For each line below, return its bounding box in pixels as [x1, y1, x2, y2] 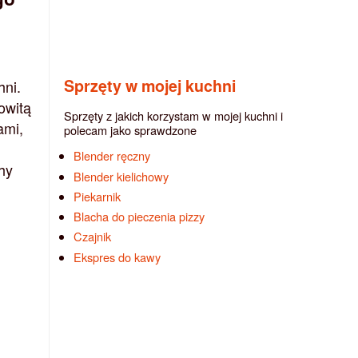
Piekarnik [74, 187, 121, 205]
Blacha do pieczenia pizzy [74, 208, 205, 225]
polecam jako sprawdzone [64, 121, 197, 138]
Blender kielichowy [74, 167, 169, 185]
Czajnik [74, 228, 112, 245]
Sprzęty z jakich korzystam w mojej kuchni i [64, 106, 283, 124]
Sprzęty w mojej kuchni [64, 74, 236, 97]
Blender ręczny [74, 147, 151, 165]
